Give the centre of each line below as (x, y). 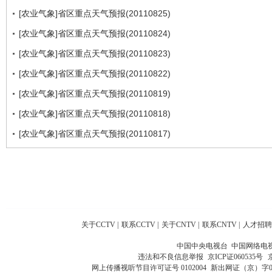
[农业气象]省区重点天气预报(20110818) (95, 113)
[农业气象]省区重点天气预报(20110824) (95, 33)
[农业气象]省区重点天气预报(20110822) (95, 73)
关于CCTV (98, 225)
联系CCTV (138, 225)
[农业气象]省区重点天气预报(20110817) (95, 133)
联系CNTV (219, 225)
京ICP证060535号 (235, 257)
